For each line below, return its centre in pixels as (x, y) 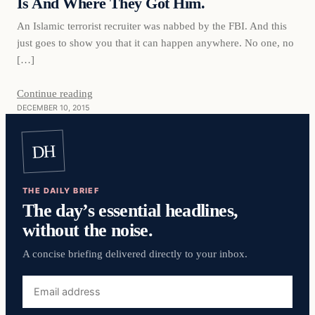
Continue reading (55, 94)
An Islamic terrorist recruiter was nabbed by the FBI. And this (152, 26)
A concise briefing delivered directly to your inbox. (135, 253)
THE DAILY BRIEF (61, 190)
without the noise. (88, 230)
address (42, 298)
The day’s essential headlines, (130, 210)
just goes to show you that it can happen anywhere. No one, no (155, 43)
